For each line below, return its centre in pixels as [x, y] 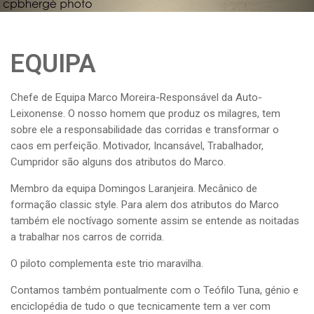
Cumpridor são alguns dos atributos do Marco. [118, 162]
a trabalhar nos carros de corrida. [87, 237]
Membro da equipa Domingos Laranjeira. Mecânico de [134, 189]
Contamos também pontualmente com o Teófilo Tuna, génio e [155, 290]
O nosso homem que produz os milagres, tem [174, 114]
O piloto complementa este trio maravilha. [108, 264]
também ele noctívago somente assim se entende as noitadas [155, 221]
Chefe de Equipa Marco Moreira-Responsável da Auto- [136, 97]
